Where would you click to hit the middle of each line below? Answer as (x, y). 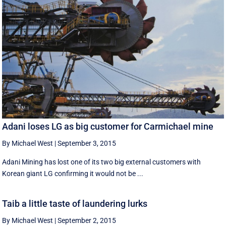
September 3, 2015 (87, 143)
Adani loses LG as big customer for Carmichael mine (108, 126)
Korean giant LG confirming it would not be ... (73, 174)
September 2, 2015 (87, 220)
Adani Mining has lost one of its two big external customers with (102, 162)
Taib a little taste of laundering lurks (75, 203)
